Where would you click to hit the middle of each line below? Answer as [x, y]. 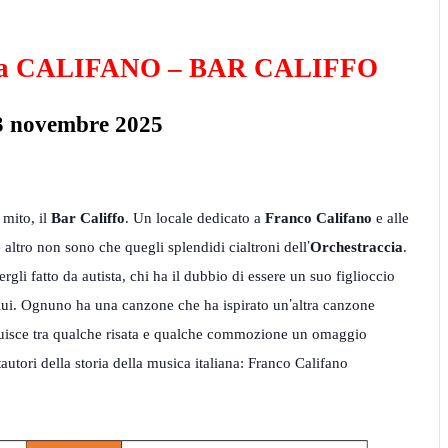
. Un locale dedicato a [194, 218]
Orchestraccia [356, 247]
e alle [390, 218]
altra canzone [333, 305]
